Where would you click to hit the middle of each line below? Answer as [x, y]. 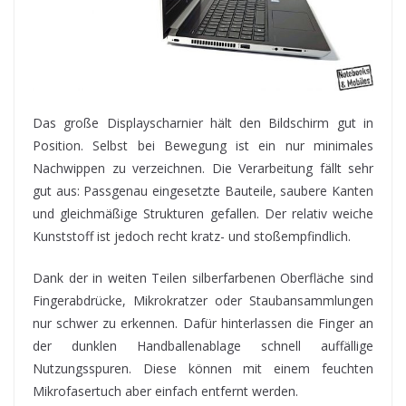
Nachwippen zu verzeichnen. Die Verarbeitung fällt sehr [203, 168]
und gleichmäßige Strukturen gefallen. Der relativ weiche [203, 213]
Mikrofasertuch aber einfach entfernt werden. [165, 391]
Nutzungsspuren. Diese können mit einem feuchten [203, 368]
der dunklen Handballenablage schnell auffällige [203, 345]
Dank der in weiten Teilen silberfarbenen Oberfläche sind [203, 277]
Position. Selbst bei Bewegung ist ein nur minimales [203, 145]
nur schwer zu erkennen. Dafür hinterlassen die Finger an [203, 323]
